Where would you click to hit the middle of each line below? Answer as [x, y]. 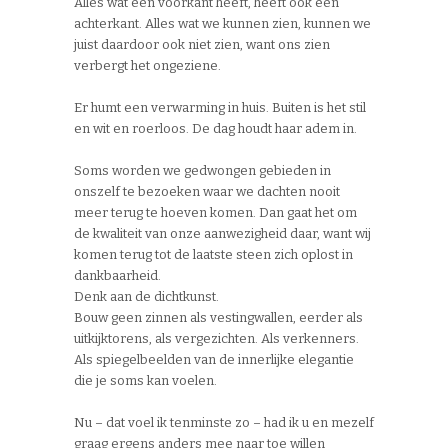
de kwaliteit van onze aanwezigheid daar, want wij [222, 234]
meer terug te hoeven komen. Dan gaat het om [215, 213]
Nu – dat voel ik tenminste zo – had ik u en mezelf [224, 423]
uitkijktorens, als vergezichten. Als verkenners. [216, 339]
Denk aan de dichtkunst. [146, 297]
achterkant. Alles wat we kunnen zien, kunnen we [222, 24]
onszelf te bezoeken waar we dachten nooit [207, 192]
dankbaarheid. [117, 276]
